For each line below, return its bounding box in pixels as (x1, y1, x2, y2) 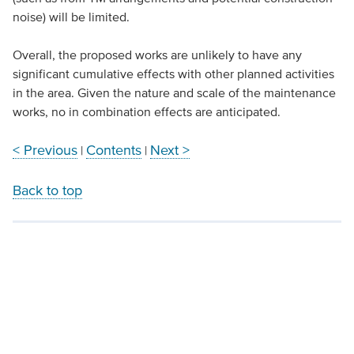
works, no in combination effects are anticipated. (12, 104, 281, 119)
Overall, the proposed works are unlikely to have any (12, 47, 302, 62)
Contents (85, 142, 141, 158)
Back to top (12, 183, 82, 198)
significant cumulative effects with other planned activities (12, 66, 334, 81)
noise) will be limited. (12, 9, 130, 24)
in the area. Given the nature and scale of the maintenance (12, 85, 336, 100)
